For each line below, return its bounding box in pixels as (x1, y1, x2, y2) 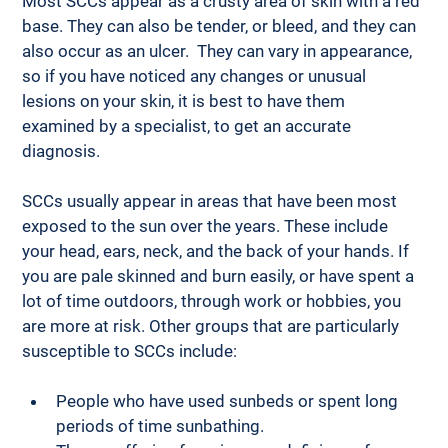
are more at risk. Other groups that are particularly (22, 315, 404, 336)
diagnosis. (22, 140, 105, 161)
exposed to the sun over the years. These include (22, 215, 393, 236)
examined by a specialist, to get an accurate (22, 115, 356, 136)
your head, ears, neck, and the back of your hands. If (22, 240, 414, 261)
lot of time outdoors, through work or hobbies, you (22, 290, 406, 311)
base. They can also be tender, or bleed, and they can (22, 15, 421, 36)
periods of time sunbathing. (56, 415, 265, 436)
